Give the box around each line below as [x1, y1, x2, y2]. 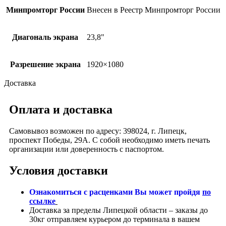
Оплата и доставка [9, 102, 112, 116]
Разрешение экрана [10, 60, 81, 69]
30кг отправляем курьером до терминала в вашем [29, 214, 200, 223]
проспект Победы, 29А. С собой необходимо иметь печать [9, 135, 210, 144]
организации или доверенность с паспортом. [9, 144, 164, 153]
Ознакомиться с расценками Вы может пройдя [29, 187, 202, 196]
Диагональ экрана [12, 33, 78, 42]
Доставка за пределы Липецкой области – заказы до [29, 205, 208, 214]
